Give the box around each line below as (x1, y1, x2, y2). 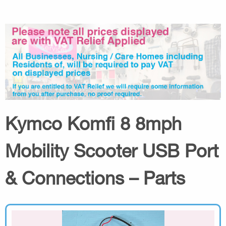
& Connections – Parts (5, 166, 185, 189)
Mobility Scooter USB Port (5, 139, 218, 161)
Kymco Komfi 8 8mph (5, 112, 182, 134)
